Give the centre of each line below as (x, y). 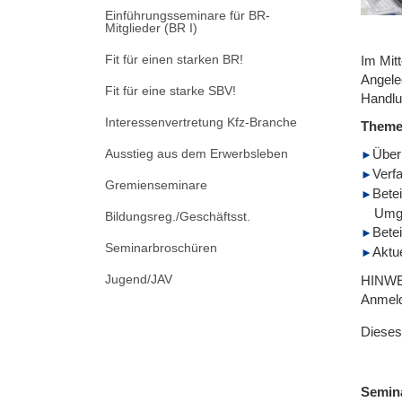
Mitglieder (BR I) (151, 27)
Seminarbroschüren (161, 247)
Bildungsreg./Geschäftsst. (178, 216)
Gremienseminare (156, 184)
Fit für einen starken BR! (174, 59)
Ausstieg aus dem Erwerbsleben (197, 153)
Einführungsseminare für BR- (188, 15)
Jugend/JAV (139, 279)
